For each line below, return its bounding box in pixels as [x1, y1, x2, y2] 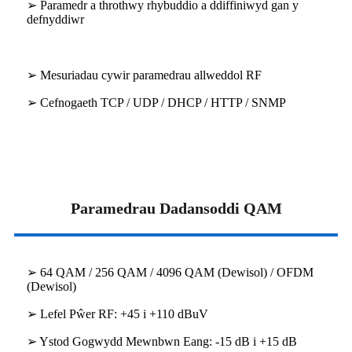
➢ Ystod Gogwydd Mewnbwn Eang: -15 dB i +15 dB [27, 335, 297, 349]
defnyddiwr [27, 13, 84, 27]
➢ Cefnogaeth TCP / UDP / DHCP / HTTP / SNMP [27, 96, 286, 110]
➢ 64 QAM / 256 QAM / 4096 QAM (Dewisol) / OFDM [27, 266, 313, 280]
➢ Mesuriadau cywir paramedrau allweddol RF [27, 68, 262, 82]
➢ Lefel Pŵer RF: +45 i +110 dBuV [27, 307, 208, 321]
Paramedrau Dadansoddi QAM [70, 200, 282, 218]
